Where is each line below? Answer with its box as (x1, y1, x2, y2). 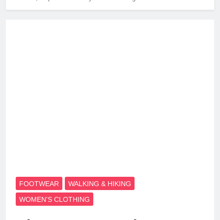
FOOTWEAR (19, 179, 59, 188)
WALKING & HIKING (68, 179, 131, 188)
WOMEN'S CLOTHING (19, 195, 90, 203)
